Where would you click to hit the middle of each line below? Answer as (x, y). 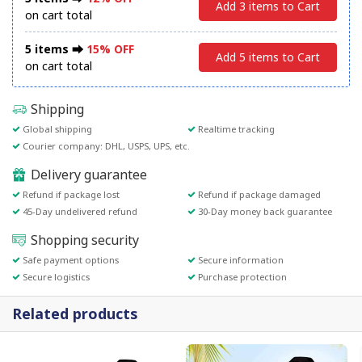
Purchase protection (242, 277)
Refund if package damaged (259, 194)
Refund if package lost (71, 194)
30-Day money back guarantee (265, 211)
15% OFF (110, 49)
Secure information (240, 260)
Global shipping (57, 129)
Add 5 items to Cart (268, 57)
